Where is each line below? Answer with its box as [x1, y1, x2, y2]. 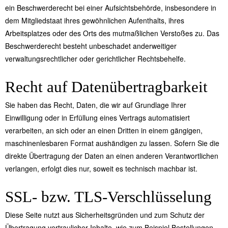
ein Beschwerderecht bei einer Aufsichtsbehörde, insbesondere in [5, 3, 216, 13]
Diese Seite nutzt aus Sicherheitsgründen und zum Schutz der [5, 210, 205, 220]
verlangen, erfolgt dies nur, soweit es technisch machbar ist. [5, 163, 197, 174]
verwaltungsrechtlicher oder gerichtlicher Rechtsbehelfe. [5, 53, 186, 64]
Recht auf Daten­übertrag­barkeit [5, 78, 208, 96]
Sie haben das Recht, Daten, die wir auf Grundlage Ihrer [5, 100, 186, 110]
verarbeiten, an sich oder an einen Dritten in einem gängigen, [5, 125, 203, 136]
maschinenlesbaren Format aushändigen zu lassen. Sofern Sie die [5, 138, 219, 149]
